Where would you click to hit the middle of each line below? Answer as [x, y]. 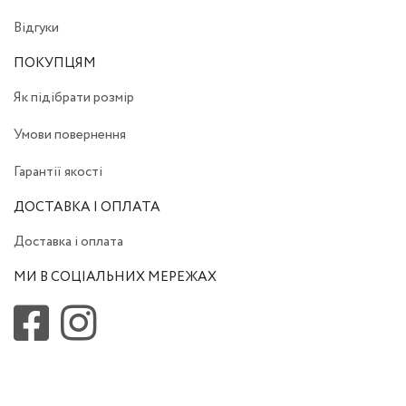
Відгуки [36, 28]
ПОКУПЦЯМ [55, 63]
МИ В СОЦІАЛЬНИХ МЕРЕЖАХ [115, 277]
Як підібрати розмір [74, 98]
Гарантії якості [58, 172]
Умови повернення [70, 135]
